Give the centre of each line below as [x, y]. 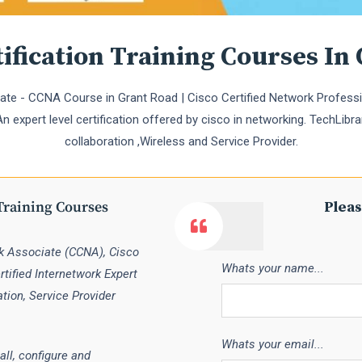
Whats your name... [272, 268]
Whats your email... [272, 344]
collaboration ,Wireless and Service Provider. [181, 141]
